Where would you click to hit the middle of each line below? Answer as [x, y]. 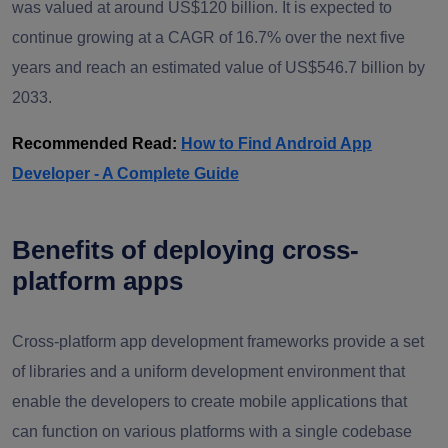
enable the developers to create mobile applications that [209, 401]
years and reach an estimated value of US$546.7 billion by [218, 67]
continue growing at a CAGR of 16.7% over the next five [208, 37]
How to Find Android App [276, 143]
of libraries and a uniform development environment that [208, 371]
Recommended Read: [94, 143]
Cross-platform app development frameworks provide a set [218, 341]
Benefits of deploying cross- [185, 250]
